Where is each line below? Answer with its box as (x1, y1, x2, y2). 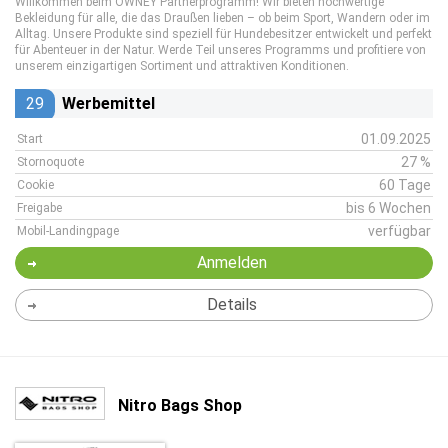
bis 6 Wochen (346, 200, 431, 216)
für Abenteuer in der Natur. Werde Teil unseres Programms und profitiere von (15, 43, 426, 57)
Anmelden (196, 253, 267, 272)
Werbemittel (62, 94, 155, 113)
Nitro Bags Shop (118, 395, 242, 415)
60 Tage (379, 177, 431, 193)
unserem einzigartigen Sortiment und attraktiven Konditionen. (15, 59, 349, 73)
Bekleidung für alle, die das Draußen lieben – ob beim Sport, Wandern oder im (15, 11, 430, 25)
